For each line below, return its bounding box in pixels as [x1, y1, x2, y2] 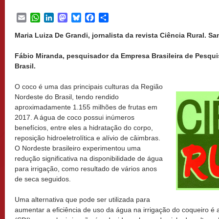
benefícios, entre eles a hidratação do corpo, [15, 124, 153, 131]
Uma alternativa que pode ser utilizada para [15, 196, 150, 203]
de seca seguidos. [15, 175, 71, 183]
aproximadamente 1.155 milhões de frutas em [15, 103, 157, 111]
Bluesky [81, 13, 109, 22]
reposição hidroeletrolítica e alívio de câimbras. [15, 134, 160, 142]
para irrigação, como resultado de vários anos [15, 165, 157, 173]
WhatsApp [40, 13, 76, 22]
